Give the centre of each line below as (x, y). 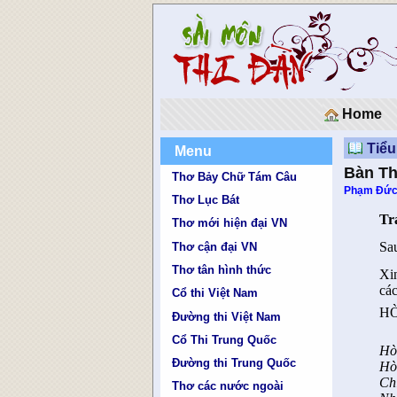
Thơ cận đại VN (215, 246)
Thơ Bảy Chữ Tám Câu (235, 176)
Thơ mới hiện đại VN (230, 223)
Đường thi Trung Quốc (234, 363)
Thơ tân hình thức (222, 269)
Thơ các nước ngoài (228, 386)
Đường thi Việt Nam (227, 316)
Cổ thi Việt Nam (215, 293)
